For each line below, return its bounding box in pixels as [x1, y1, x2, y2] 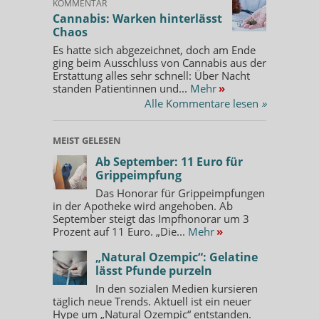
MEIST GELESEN [53, 133, 121, 147]
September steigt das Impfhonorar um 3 [53, 211, 249, 226]
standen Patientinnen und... [53, 80, 190, 95]
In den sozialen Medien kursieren [95, 281, 258, 296]
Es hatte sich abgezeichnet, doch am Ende [53, 42, 256, 57]
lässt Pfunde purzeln [95, 262, 212, 278]
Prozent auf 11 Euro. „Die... [53, 224, 188, 239]
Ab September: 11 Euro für [95, 153, 243, 169]
